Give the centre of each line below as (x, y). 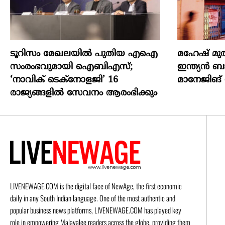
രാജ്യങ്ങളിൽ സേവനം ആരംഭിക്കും (84, 93)
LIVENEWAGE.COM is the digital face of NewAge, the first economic (96, 186)
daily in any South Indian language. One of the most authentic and (93, 198)
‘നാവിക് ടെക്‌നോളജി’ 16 (64, 80)
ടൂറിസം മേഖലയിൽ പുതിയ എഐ (84, 54)
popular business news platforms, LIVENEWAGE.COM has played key (96, 210)
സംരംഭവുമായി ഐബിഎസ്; (71, 67)
